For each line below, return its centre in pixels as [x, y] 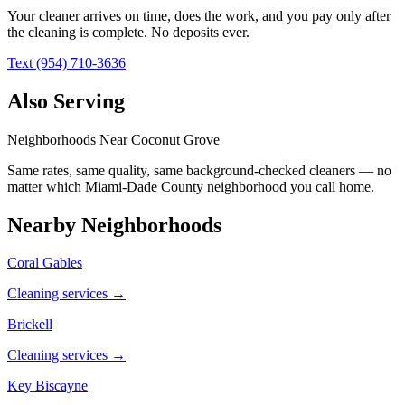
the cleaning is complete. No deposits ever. [128, 32]
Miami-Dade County [144, 186]
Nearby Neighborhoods [114, 225]
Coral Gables [45, 263]
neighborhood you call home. [289, 186]
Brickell [30, 325]
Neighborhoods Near [69, 139]
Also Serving [66, 101]
